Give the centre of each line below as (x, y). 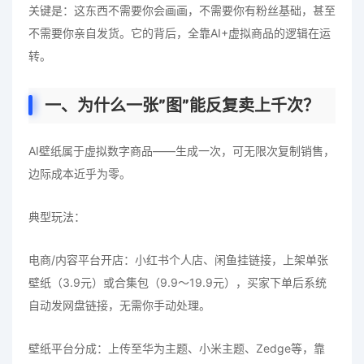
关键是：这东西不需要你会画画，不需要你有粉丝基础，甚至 (182, 10)
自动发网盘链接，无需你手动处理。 (119, 305)
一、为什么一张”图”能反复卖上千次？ (182, 105)
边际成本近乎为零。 (80, 173)
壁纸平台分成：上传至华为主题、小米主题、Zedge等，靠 (177, 348)
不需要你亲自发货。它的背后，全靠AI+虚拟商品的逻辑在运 (180, 32)
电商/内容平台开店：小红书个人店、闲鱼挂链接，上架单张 (178, 259)
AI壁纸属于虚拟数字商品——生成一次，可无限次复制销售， (182, 150)
